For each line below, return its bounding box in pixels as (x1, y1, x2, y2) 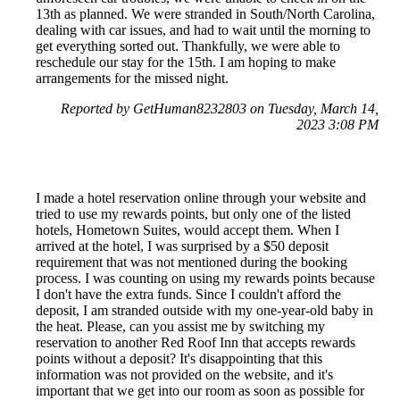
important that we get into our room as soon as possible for (36, 382, 364, 398)
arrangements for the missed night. (36, 70, 229, 86)
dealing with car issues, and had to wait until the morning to (36, 21, 371, 37)
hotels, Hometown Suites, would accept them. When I (36, 221, 339, 237)
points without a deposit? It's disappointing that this (36, 350, 322, 366)
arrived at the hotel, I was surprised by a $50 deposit (36, 237, 329, 254)
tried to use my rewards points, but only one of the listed (36, 205, 351, 221)
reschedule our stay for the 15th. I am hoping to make (36, 54, 336, 70)
